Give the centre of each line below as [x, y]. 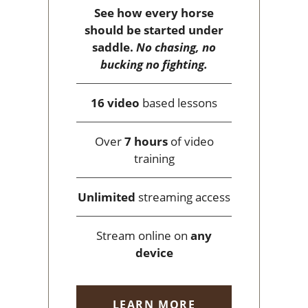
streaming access [184, 197]
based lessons [178, 103]
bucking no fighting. [154, 65]
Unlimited [107, 197]
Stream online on [143, 236]
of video [190, 142]
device [154, 253]
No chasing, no [176, 47]
